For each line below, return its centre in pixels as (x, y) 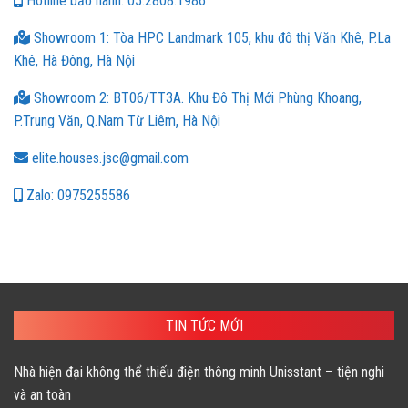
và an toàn (42, 395)
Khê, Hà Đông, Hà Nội (74, 61)
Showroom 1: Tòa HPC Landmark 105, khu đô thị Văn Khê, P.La (210, 38)
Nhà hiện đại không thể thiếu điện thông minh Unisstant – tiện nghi (199, 372)
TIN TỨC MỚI (204, 326)
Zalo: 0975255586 (76, 196)
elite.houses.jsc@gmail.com (108, 158)
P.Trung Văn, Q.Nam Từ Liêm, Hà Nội (117, 121)
